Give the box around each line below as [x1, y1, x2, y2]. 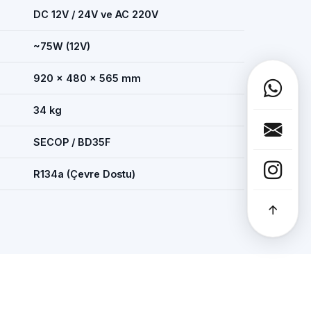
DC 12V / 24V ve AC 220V [33, 8, 158, 20]
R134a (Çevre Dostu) [33, 168, 135, 180]
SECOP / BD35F [33, 136, 110, 148]
